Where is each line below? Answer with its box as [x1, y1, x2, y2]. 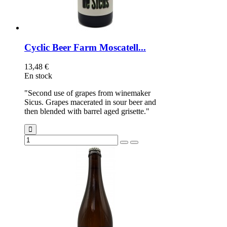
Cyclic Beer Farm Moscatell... [24, 42, 146, 53]
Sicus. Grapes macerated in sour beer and [24, 98, 156, 107]
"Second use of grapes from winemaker [24, 89, 150, 98]
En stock [24, 71, 52, 81]
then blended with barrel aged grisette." [24, 107, 149, 116]
